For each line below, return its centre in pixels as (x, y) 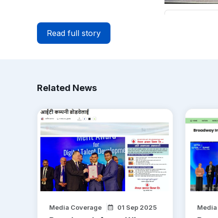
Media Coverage (75, 207)
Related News (67, 88)
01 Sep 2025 (137, 207)
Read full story (74, 33)
